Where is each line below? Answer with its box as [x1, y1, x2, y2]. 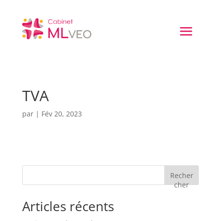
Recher [170, 170, 193, 180]
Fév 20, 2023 [41, 109, 82, 118]
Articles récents [22, 197, 114, 215]
